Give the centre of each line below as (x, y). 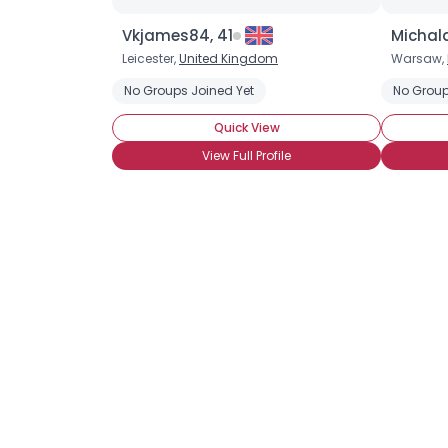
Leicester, (150, 58)
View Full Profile (246, 155)
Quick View (246, 127)
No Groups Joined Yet (189, 90)
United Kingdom (228, 58)
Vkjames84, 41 (177, 35)
